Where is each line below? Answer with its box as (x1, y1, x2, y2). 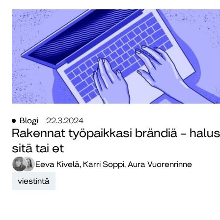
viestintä (18, 176, 50, 186)
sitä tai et (12, 141, 64, 156)
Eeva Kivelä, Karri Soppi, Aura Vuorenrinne (35, 159, 192, 169)
